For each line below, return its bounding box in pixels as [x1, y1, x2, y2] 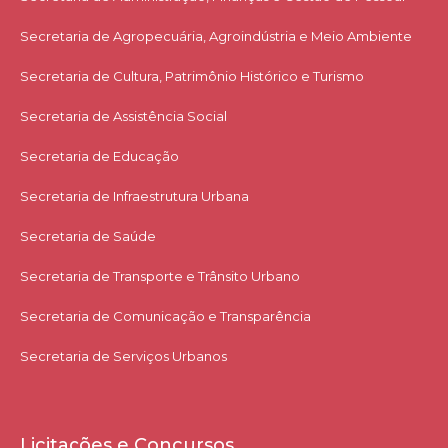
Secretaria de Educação [20, 148, 179, 165]
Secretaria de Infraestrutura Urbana [20, 188, 249, 205]
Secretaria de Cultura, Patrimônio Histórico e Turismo [20, 68, 364, 85]
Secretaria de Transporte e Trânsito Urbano [20, 268, 300, 285]
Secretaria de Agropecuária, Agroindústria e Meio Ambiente [20, 28, 412, 45]
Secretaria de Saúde [20, 228, 156, 245]
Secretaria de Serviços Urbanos [20, 348, 227, 365]
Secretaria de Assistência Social [20, 108, 227, 125]
